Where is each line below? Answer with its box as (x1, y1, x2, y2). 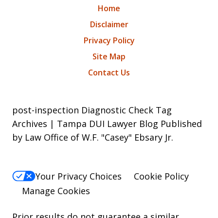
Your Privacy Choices (36, 170, 122, 182)
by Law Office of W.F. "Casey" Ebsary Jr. (12, 131, 173, 143)
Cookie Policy (134, 170, 189, 182)
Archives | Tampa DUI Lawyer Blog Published (12, 117, 202, 129)
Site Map (92, 51, 126, 62)
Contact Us (88, 67, 130, 78)
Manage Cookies (22, 185, 90, 197)
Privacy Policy (83, 35, 135, 46)
